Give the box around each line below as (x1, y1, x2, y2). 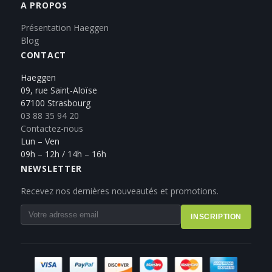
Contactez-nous (21, 123, 83, 135)
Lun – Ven (21, 135, 59, 148)
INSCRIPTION (191, 212, 242, 222)
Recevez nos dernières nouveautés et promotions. (21, 185, 219, 197)
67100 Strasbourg (21, 97, 90, 109)
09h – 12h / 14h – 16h (21, 148, 106, 160)
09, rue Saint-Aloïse (21, 84, 97, 97)
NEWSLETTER (21, 163, 82, 175)
